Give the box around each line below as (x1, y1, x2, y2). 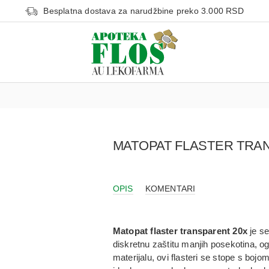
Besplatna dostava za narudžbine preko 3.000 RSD (43, 6, 244, 16)
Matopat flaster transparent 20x (112, 226, 250, 236)
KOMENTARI (145, 184, 196, 193)
